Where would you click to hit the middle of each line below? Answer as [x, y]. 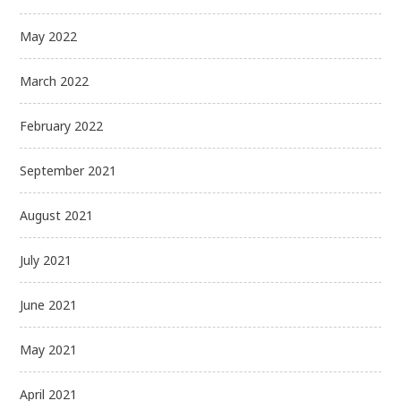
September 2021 [68, 170]
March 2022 [55, 81]
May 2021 [49, 349]
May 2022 [49, 36]
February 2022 [62, 125]
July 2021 [46, 260]
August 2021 [57, 215]
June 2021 [49, 304]
